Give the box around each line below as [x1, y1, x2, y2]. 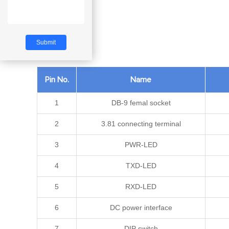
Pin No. [44, 75, 69, 84]
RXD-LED [125, 182, 156, 191]
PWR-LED [124, 140, 157, 149]
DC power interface [109, 203, 172, 212]
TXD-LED [125, 161, 156, 170]
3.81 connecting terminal [101, 119, 181, 128]
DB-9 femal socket [111, 98, 171, 107]
